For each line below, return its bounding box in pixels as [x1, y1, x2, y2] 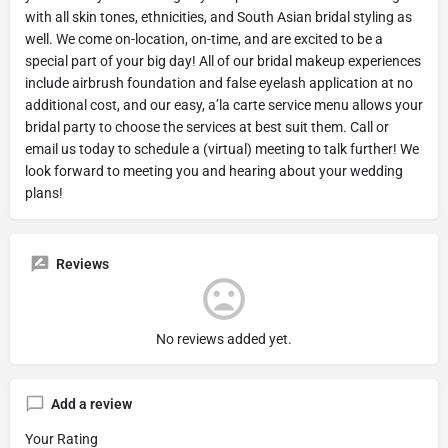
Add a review [51, 395, 132, 412]
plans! [25, 184, 63, 201]
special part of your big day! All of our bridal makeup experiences [25, 52, 421, 69]
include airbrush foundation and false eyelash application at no [25, 74, 413, 91]
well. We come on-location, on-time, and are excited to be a [25, 30, 383, 47]
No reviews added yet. [156, 330, 292, 347]
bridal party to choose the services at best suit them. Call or [25, 118, 389, 135]
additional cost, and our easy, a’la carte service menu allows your [25, 96, 423, 113]
